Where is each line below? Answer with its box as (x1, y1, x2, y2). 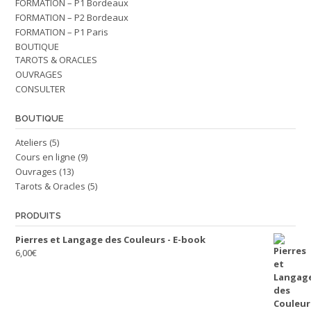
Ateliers (15, 136, 47, 149)
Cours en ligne (15, 151, 76, 163)
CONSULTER (15, 83, 65, 95)
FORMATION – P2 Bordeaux (15, 11, 128, 24)
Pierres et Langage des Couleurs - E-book (15, 233, 205, 246)
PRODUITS (15, 210, 61, 221)
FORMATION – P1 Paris (15, 26, 108, 38)
